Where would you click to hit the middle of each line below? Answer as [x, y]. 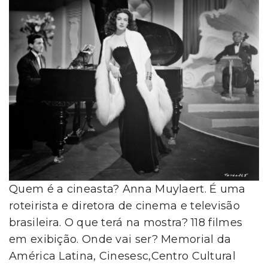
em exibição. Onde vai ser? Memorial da [120, 239]
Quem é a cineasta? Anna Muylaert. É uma [127, 189]
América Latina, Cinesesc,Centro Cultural [122, 256]
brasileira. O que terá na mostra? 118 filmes [126, 222]
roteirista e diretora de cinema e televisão [124, 205]
